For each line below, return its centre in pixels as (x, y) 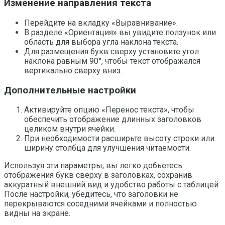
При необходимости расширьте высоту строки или (119, 139)
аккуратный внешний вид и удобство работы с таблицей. (112, 185)
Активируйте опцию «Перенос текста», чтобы (109, 110)
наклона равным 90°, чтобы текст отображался (112, 61)
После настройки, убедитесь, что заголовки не (91, 194)
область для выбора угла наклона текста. (101, 42)
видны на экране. (37, 213)
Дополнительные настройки (70, 90)
